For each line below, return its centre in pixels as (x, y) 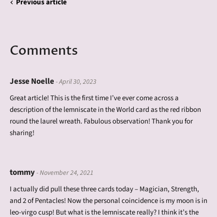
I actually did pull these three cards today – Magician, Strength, (104, 189)
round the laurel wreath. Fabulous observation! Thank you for (101, 121)
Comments (44, 50)
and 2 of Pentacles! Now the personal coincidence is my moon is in (108, 201)
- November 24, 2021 (64, 173)
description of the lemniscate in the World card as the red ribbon (105, 109)
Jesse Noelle (32, 81)
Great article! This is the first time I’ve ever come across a (94, 98)
